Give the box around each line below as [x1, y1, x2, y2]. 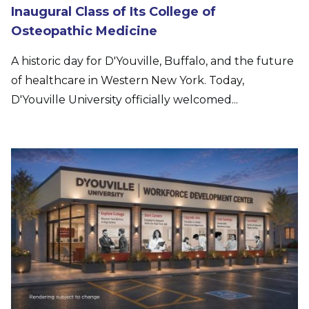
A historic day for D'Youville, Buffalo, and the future [11, 54, 294, 68]
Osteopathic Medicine [11, 23, 157, 39]
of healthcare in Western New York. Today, [11, 73, 244, 87]
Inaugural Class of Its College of [11, 3, 216, 19]
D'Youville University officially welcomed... [11, 92, 238, 106]
